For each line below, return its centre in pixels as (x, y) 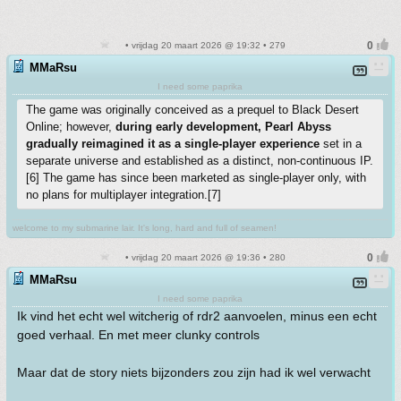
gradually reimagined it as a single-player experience (173, 144)
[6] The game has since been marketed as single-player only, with (196, 178)
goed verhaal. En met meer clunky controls (138, 335)
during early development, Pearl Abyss (223, 127)
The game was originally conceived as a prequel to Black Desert (192, 110)
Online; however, (71, 127)
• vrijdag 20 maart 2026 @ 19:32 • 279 (204, 45)
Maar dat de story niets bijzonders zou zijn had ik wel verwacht (194, 372)
